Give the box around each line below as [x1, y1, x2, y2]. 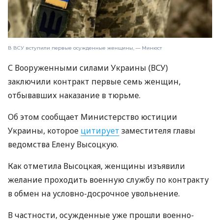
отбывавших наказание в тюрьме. [8, 89, 140, 101]
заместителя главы [119, 125, 195, 136]
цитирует [81, 125, 119, 136]
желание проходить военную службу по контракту [8, 174, 209, 185]
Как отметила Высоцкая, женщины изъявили [8, 160, 185, 171]
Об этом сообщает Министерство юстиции [8, 111, 177, 122]
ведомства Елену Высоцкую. [8, 138, 118, 150]
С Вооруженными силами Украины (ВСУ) [8, 62, 168, 73]
